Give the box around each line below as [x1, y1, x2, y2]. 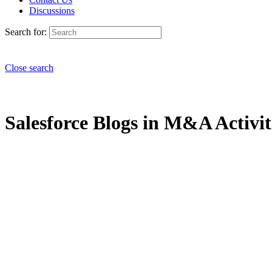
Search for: [5, 27, 47, 37]
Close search [5, 63, 53, 73]
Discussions [29, 5, 75, 16]
